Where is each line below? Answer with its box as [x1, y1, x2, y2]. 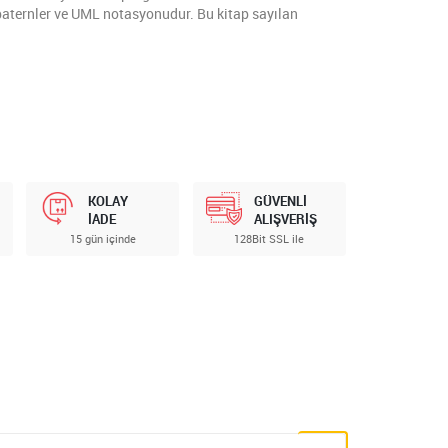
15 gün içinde [69, 231, 136, 247]
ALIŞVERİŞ [254, 210, 318, 229]
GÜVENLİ [254, 192, 308, 211]
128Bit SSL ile [234, 231, 305, 247]
